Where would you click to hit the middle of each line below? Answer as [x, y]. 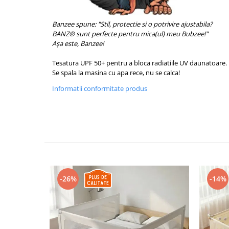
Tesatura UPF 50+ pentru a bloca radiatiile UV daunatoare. [140, 63]
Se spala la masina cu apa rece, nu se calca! [116, 72]
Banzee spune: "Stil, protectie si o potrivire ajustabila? [132, 24]
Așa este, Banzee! [78, 43]
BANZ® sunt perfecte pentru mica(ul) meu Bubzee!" [130, 33]
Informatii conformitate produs [100, 88]
